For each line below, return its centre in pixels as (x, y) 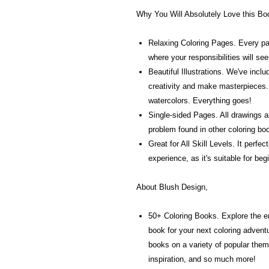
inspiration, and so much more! (202, 259)
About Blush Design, (172, 187)
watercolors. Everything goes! (200, 101)
